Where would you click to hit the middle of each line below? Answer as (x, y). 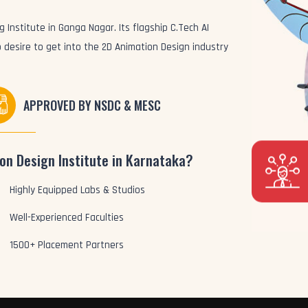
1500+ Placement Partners (67, 245)
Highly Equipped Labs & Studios (78, 190)
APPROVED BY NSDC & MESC (92, 105)
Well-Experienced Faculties (67, 218)
